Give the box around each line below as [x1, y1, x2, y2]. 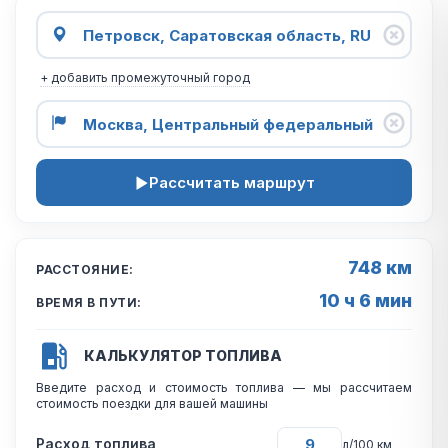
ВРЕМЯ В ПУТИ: [36, 295, 142, 310]
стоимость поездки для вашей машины [36, 396, 268, 411]
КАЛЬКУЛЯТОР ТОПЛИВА [84, 347, 282, 364]
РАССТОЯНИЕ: [36, 262, 134, 277]
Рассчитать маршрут [148, 173, 315, 192]
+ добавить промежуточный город [40, 70, 250, 85]
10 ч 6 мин [319, 290, 412, 311]
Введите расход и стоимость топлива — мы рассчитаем [36, 380, 412, 395]
